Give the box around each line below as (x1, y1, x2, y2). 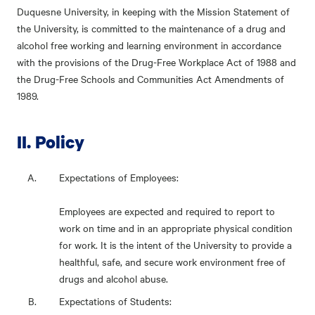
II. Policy (17, 130, 84, 153)
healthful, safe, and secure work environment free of (59, 255, 285, 269)
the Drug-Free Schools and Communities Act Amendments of (17, 72, 284, 86)
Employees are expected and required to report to (59, 204, 275, 218)
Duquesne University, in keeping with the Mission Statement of (17, 4, 290, 18)
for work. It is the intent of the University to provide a (59, 238, 292, 252)
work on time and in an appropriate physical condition (59, 221, 292, 235)
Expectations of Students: (59, 294, 172, 308)
